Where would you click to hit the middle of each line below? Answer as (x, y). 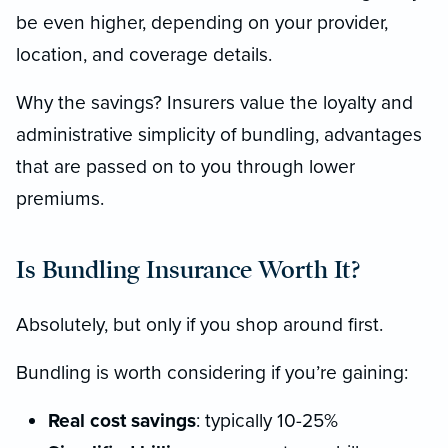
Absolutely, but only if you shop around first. (199, 324)
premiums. (60, 198)
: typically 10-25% (267, 420)
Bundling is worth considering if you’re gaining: (212, 372)
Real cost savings (122, 420)
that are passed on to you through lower (185, 166)
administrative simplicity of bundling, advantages (219, 134)
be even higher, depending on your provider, (202, 22)
